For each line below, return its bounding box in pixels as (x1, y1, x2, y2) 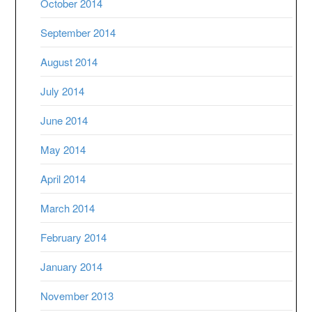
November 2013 (40, 288, 114, 303)
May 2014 (40, 141, 86, 157)
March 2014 (40, 200, 95, 215)
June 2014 (40, 112, 88, 127)
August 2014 (40, 54, 98, 69)
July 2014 (40, 83, 85, 98)
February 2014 (40, 229, 107, 244)
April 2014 (40, 171, 86, 186)
